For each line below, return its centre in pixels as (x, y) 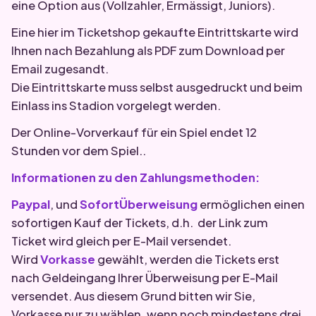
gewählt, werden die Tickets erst (187, 259)
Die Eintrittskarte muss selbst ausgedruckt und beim (157, 87)
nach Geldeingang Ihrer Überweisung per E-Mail (145, 278)
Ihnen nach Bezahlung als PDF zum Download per (148, 50)
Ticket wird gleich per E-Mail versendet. (121, 241)
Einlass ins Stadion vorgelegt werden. (116, 105)
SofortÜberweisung (139, 204)
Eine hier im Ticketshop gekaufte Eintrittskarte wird (155, 32)
